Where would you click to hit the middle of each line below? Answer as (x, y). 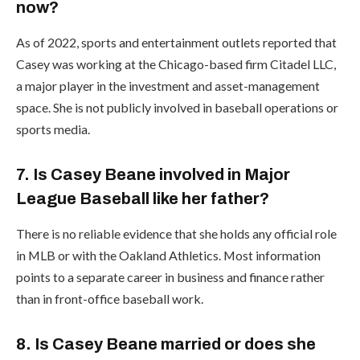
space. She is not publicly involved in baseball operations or (177, 107)
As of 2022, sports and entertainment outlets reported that (176, 42)
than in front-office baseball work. (110, 298)
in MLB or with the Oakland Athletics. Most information (168, 255)
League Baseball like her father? (143, 198)
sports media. (53, 129)
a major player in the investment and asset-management (168, 85)
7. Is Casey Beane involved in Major (153, 174)
